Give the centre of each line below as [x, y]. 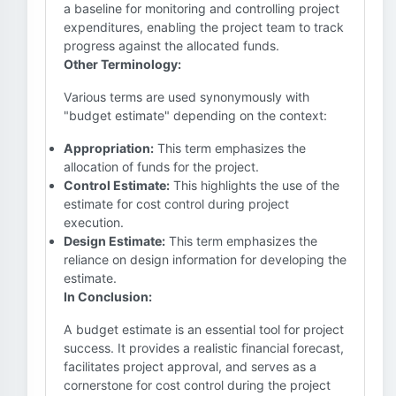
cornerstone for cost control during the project [197, 385]
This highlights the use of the [255, 185]
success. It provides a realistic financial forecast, [204, 348]
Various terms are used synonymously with [187, 97]
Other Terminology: [122, 64]
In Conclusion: [108, 297]
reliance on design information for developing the [205, 259]
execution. [94, 222]
